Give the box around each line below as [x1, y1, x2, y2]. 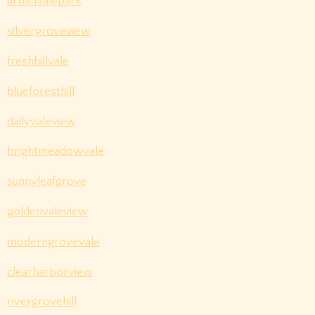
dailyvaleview [6, 115, 76, 128]
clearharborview [6, 265, 93, 278]
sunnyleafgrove [6, 175, 86, 188]
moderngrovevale [6, 235, 100, 248]
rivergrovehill [6, 295, 77, 309]
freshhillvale [6, 55, 69, 68]
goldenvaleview [6, 205, 88, 219]
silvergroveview [6, 25, 91, 38]
